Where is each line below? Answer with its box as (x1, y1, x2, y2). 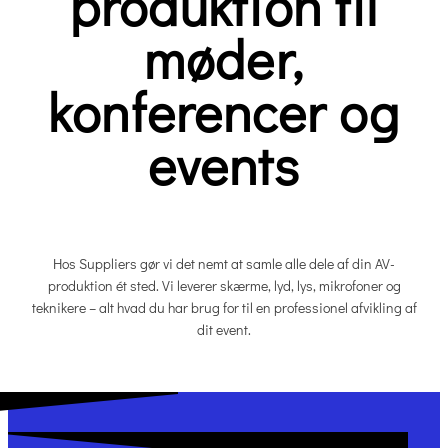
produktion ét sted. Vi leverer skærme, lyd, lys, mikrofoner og (47, 275, 401, 295)
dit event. (197, 319, 251, 339)
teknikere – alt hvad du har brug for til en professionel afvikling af (31, 297, 417, 317)
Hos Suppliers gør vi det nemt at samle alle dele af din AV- (53, 253, 395, 273)
